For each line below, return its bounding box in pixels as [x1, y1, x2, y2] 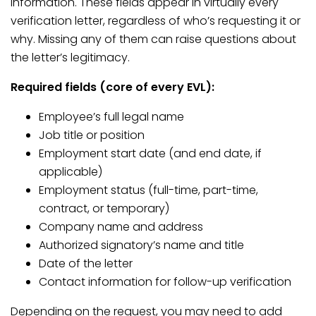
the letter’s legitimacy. [11, 49, 130, 66]
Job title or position [39, 127, 145, 143]
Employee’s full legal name [39, 109, 184, 125]
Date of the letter [39, 255, 133, 272]
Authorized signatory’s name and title [39, 237, 244, 253]
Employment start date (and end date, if [39, 145, 262, 162]
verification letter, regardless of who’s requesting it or [11, 13, 300, 29]
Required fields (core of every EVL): [11, 79, 214, 95]
